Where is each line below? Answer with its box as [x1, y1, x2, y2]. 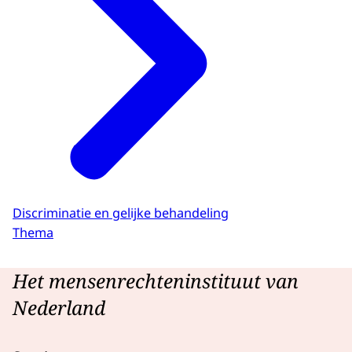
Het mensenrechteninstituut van [13, 267, 299, 294]
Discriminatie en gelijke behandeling [13, 204, 229, 222]
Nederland [13, 294, 105, 321]
